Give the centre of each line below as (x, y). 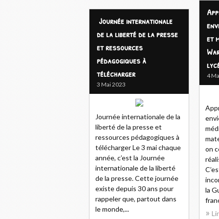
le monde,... (112, 209)
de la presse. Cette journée (137, 178)
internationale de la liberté (135, 168)
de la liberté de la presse (137, 34)
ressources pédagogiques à (137, 137)
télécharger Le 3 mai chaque (138, 147)
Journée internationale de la (138, 117)
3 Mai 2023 (111, 84)
